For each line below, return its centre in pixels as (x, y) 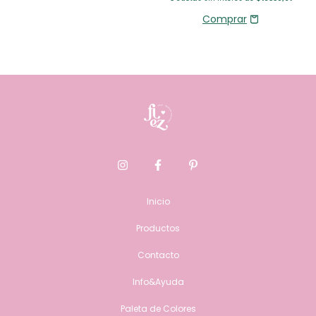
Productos (158, 228)
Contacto (158, 255)
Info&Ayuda (158, 281)
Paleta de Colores (158, 308)
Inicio (158, 201)
